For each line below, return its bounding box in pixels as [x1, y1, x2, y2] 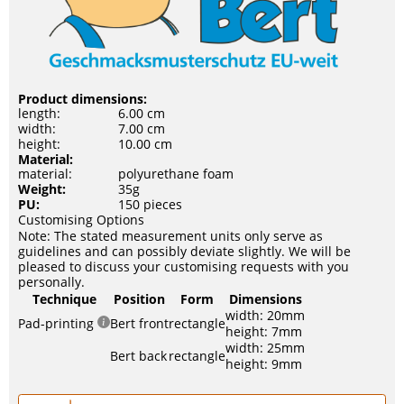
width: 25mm [225, 338, 305, 356]
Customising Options [18, 210, 144, 228]
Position [114, 289, 165, 308]
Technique [32, 289, 96, 308]
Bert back [110, 346, 167, 364]
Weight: [18, 179, 66, 197]
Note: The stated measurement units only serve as [18, 226, 323, 244]
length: [18, 104, 60, 122]
